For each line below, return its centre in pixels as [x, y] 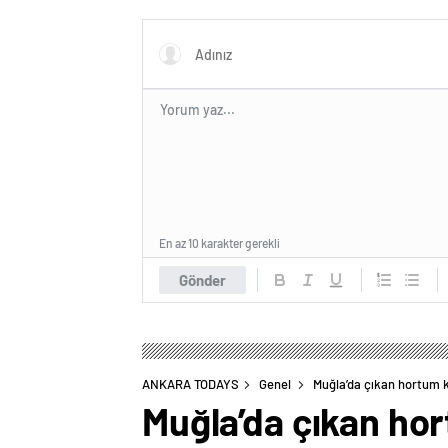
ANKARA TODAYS [190, 384]
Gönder [202, 280]
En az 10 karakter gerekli [219, 243]
